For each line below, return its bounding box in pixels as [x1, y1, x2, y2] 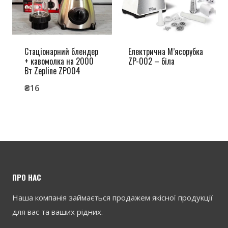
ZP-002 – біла [128, 55, 175, 67]
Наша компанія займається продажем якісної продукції [12, 192, 213, 203]
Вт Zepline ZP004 [24, 65, 80, 77]
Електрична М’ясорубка [128, 45, 203, 58]
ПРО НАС [12, 172, 41, 183]
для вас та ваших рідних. [12, 207, 103, 217]
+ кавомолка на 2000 [24, 55, 94, 67]
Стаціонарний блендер [24, 45, 98, 58]
